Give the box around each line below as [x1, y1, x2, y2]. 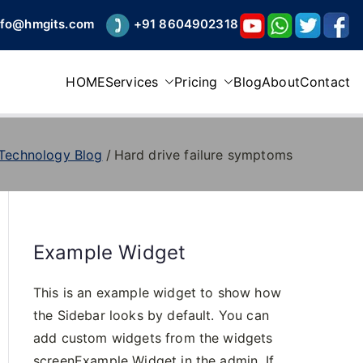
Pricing [174, 74, 218, 90]
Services [105, 74, 159, 90]
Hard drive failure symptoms [113, 146, 293, 163]
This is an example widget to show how [33, 284, 281, 301]
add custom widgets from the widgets [33, 330, 273, 346]
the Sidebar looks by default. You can [33, 307, 269, 323]
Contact [299, 74, 350, 90]
